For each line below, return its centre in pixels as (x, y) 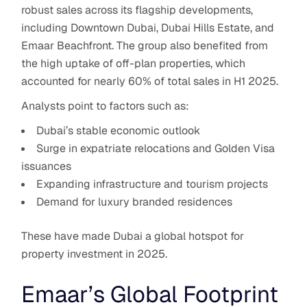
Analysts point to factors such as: (106, 106)
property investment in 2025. (95, 254)
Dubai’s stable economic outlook (119, 130)
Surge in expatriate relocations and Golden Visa (156, 148)
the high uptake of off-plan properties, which (134, 63)
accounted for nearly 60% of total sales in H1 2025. (150, 81)
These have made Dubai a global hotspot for (133, 236)
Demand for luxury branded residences (135, 201)
